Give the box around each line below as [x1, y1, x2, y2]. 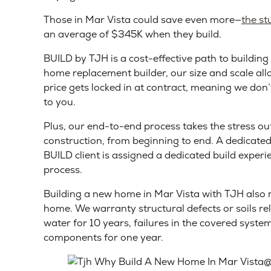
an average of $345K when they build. [44, 28, 221, 41]
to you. [44, 96, 76, 108]
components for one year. [44, 231, 163, 244]
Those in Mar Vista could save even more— [44, 13, 241, 26]
